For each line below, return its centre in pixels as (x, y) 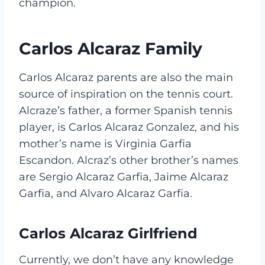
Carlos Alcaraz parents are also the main (126, 77)
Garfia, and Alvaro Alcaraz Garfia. (106, 193)
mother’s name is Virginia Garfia (105, 143)
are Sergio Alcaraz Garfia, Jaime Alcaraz (124, 177)
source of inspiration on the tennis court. (126, 94)
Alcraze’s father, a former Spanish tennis (126, 110)
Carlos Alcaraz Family (111, 48)
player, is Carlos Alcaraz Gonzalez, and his (129, 127)
